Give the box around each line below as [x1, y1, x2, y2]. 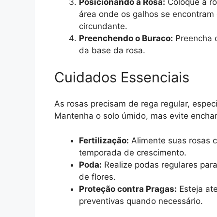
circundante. [79, 21, 127, 31]
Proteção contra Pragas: [79, 184, 177, 194]
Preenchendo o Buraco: [79, 33, 173, 44]
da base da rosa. [79, 46, 145, 56]
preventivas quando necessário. [79, 196, 203, 206]
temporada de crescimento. [79, 147, 186, 157]
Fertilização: [79, 135, 129, 145]
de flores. [79, 171, 116, 182]
